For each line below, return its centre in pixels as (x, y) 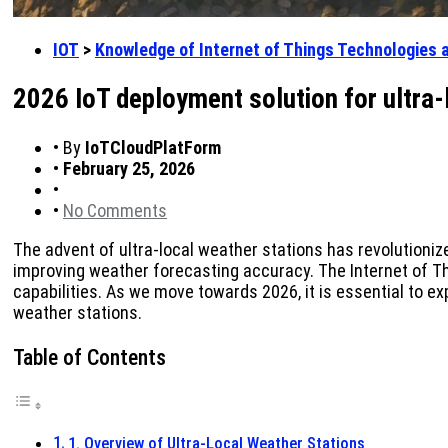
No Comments (115, 211)
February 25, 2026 (129, 169)
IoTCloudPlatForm (153, 148)
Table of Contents (89, 357)
